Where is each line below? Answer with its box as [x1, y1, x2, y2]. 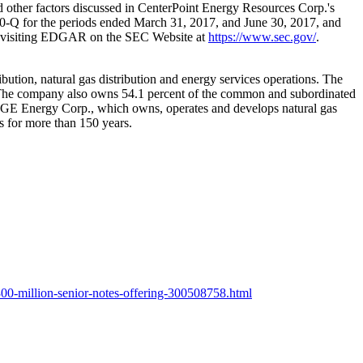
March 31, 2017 [134, 15, 216, 29]
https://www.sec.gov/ [208, 29, 316, 44]
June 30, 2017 [244, 15, 316, 29]
